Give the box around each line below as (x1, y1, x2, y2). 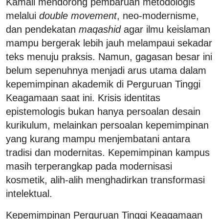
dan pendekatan (6, 23, 79, 35)
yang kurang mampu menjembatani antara (6, 133, 190, 144)
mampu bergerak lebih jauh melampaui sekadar (6, 37, 212, 48)
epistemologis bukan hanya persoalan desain (6, 106, 200, 117)
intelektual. (6, 188, 52, 199)
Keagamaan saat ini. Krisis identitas (6, 92, 160, 103)
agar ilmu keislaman (121, 23, 210, 35)
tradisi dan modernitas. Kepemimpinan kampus (6, 147, 210, 158)
